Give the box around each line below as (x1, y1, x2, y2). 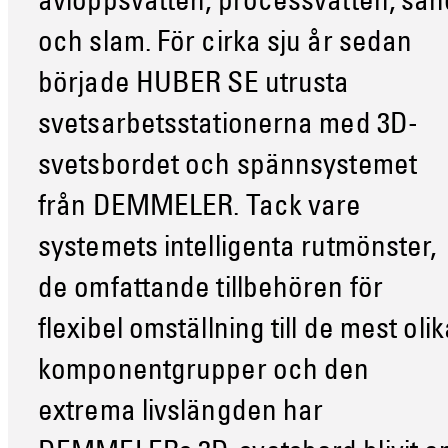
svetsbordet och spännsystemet (38, 152, 417, 182)
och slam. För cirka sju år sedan (38, 29, 413, 59)
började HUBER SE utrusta (38, 70, 350, 100)
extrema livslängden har (38, 398, 324, 428)
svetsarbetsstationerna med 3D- (38, 111, 419, 141)
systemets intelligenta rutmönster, (38, 234, 437, 264)
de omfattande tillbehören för (38, 275, 383, 305)
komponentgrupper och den (38, 357, 370, 387)
